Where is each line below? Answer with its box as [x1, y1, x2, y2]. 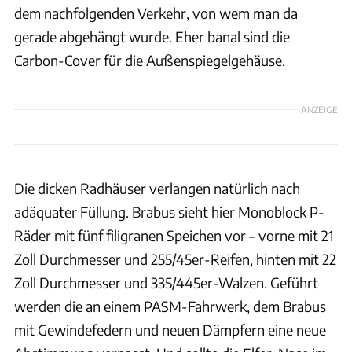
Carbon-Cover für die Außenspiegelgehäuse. [14, 50, 285, 69]
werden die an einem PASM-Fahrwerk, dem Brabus [14, 296, 326, 315]
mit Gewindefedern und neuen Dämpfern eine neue [14, 320, 326, 339]
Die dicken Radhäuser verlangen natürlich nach [14, 178, 300, 197]
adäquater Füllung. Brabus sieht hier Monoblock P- [14, 202, 324, 221]
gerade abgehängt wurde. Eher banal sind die [14, 27, 290, 46]
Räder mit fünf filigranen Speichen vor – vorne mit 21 [14, 225, 334, 244]
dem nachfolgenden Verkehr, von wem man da [14, 3, 298, 22]
